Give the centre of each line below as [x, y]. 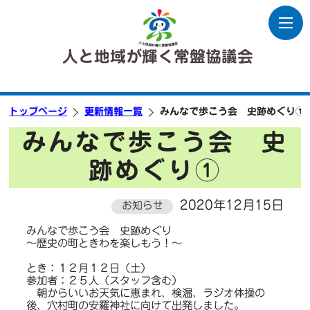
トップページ [38, 112]
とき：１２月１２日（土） [88, 268]
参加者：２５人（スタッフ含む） [104, 281]
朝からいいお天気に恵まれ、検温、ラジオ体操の [145, 293]
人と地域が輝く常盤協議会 [158, 56]
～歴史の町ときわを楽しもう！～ [104, 244]
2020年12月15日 [230, 204]
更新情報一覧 [114, 112]
